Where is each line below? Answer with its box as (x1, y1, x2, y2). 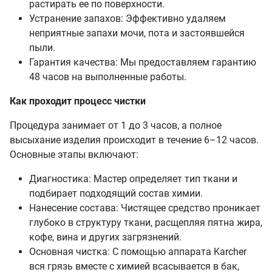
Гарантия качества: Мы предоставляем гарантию (29, 56, 256, 69)
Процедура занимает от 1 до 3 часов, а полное (10, 120, 222, 132)
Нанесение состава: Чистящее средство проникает (29, 202, 260, 214)
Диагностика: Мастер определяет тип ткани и (29, 173, 237, 185)
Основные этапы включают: (10, 149, 138, 161)
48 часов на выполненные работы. (29, 71, 186, 83)
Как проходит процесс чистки (10, 95, 146, 107)
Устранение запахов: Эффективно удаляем (29, 13, 226, 25)
